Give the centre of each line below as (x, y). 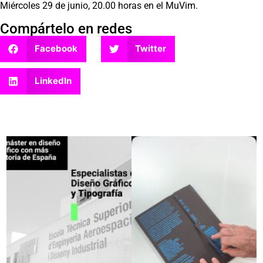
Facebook (56, 49)
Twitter (151, 49)
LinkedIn (53, 81)
